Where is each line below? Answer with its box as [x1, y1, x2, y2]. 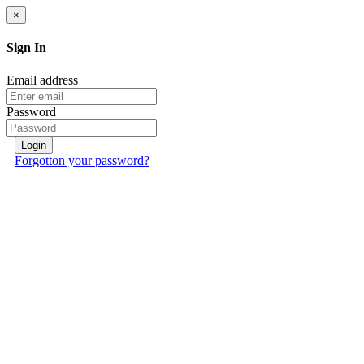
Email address [6, 72, 78, 87]
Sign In [6, 41, 46, 55]
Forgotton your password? [15, 153, 149, 167]
